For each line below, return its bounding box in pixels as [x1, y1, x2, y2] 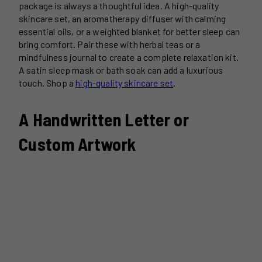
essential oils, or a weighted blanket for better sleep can [19, 26, 240, 37]
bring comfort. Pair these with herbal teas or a [19, 39, 201, 50]
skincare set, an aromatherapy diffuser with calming [19, 13, 226, 25]
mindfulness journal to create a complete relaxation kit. [19, 51, 239, 63]
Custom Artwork [19, 133, 136, 155]
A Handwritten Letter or [19, 109, 189, 130]
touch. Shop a [19, 77, 76, 89]
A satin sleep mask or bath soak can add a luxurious [19, 64, 223, 76]
